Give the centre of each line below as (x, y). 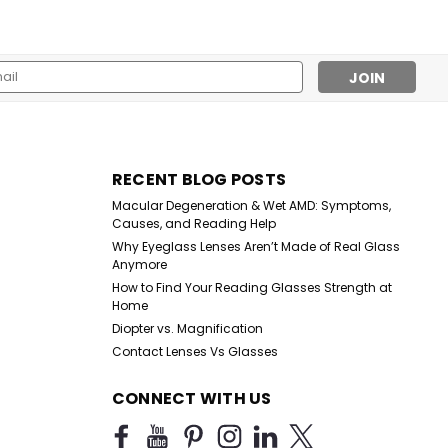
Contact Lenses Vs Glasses (194, 352)
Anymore (139, 265)
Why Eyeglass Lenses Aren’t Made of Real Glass (255, 247)
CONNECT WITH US (191, 399)
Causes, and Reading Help (193, 224)
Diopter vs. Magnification (187, 329)
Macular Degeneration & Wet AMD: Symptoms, (251, 206)
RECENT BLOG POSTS (198, 180)
